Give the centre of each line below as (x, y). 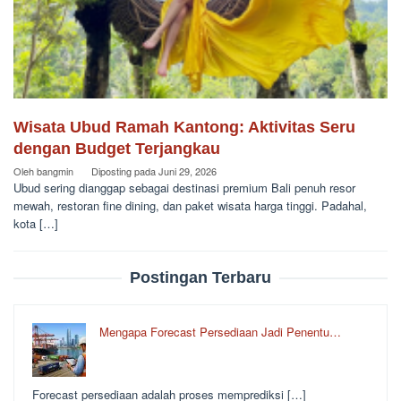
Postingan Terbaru (200, 278)
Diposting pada (125, 171)
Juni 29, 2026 (188, 171)
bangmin (55, 171)
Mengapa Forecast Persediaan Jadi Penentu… (220, 332)
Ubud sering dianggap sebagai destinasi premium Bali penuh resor (184, 188)
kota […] (36, 224)
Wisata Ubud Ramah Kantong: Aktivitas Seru (184, 128)
